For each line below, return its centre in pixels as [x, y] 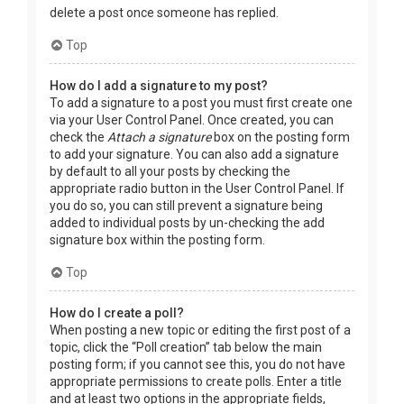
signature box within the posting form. [157, 239]
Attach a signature [159, 137]
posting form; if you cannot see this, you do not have [197, 364]
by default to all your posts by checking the [170, 171]
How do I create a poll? [117, 312]
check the [78, 137]
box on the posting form [280, 137]
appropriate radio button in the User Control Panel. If [197, 188]
